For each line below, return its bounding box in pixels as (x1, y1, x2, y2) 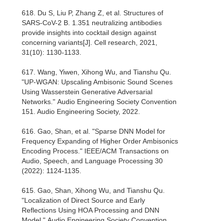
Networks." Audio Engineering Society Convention (22, 98, 177, 106)
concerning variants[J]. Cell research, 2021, (22, 38, 157, 47)
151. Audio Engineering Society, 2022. (22, 108, 140, 116)
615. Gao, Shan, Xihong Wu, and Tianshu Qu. (22, 186, 165, 195)
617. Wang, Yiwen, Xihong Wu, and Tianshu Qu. (22, 68, 171, 76)
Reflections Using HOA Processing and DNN (22, 206, 159, 215)
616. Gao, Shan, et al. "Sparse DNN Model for (22, 127, 165, 136)
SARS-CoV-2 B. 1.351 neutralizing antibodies (22, 19, 162, 27)
